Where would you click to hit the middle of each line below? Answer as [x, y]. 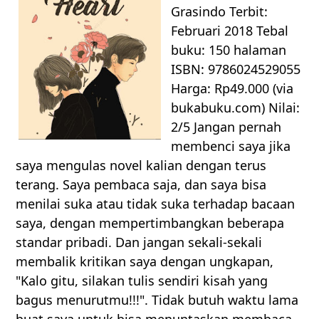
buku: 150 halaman [229, 50]
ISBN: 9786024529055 [236, 69]
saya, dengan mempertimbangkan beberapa [150, 223]
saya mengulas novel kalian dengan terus [141, 166]
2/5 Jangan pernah [226, 127]
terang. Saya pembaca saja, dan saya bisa [141, 185]
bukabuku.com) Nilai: [236, 108]
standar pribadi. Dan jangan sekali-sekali [139, 242]
